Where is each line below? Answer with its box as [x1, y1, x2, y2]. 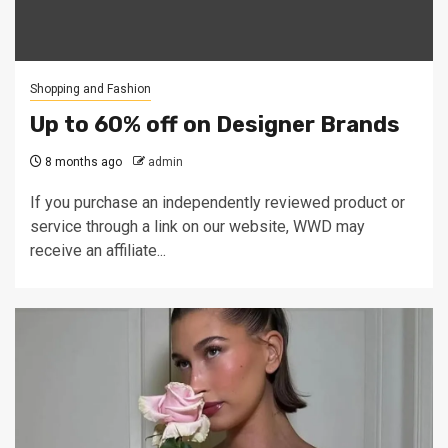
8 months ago [42, 155, 122, 169]
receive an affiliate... [30, 241, 166, 260]
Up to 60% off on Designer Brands [30, 111, 400, 138]
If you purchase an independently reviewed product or [30, 193, 405, 212]
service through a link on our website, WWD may [30, 217, 365, 236]
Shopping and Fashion [30, 82, 151, 96]
